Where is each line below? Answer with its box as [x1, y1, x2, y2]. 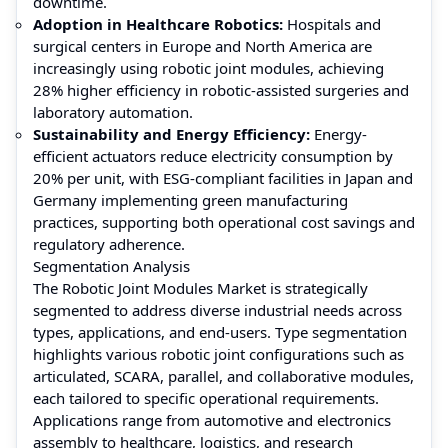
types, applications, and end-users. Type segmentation [33, 321, 407, 342]
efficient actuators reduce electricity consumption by [33, 145, 393, 166]
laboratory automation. [33, 101, 193, 122]
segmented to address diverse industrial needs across [33, 299, 402, 320]
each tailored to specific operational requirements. [33, 387, 379, 408]
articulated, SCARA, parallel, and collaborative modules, [33, 365, 414, 386]
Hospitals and [283, 13, 381, 34]
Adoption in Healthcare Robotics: [33, 13, 283, 34]
